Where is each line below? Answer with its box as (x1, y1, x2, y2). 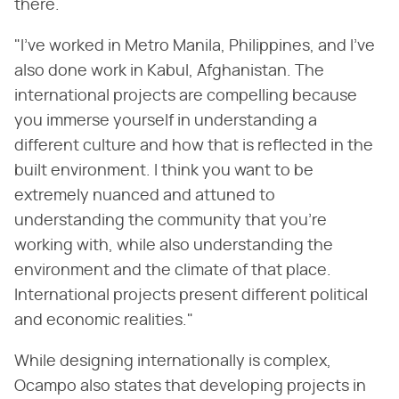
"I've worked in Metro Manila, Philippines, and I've (14, 37, 375, 54)
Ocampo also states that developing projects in (14, 378, 366, 395)
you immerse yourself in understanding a (14, 112, 317, 129)
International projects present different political (14, 287, 368, 304)
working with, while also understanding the (14, 237, 333, 254)
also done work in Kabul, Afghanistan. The (14, 62, 324, 79)
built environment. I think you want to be (14, 162, 313, 179)
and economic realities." (14, 312, 193, 329)
